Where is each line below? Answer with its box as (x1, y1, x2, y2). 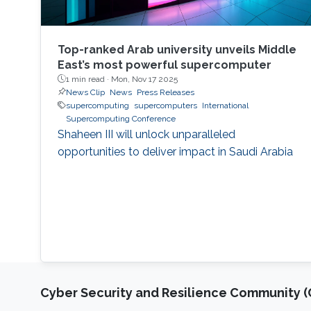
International (201, 100, 249, 110)
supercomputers (133, 100, 197, 110)
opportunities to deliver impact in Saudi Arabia (57, 144, 293, 158)
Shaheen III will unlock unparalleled (57, 127, 235, 141)
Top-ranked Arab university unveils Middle (57, 42, 296, 56)
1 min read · (65, 74, 111, 84)
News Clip (65, 87, 105, 97)
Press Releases (136, 87, 194, 97)
